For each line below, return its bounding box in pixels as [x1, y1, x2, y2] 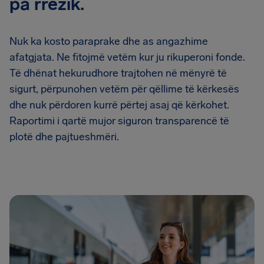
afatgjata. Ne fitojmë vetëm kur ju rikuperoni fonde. [9, 50, 245, 64]
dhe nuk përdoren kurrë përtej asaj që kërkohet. [9, 98, 229, 111]
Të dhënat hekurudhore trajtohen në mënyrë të [9, 66, 227, 80]
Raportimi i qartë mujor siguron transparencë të [9, 114, 229, 127]
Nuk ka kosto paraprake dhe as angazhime [9, 34, 208, 48]
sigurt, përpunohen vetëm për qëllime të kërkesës [9, 82, 239, 95]
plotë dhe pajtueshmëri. [9, 130, 119, 143]
